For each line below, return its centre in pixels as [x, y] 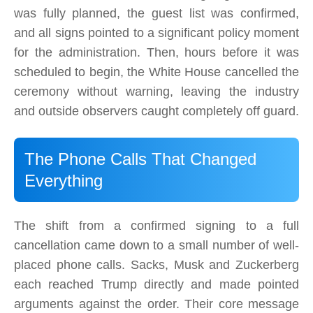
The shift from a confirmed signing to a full [156, 226]
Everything [64, 181]
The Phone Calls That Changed [140, 159]
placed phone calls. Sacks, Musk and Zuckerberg [156, 265]
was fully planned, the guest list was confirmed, [156, 14]
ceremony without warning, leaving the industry [156, 92]
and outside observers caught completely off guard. [156, 111]
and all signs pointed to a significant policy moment [156, 33]
